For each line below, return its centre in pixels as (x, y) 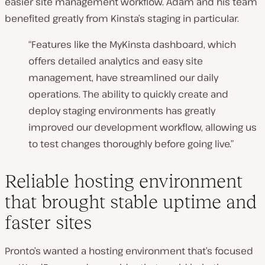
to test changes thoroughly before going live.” (131, 144)
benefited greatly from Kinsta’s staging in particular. (122, 19)
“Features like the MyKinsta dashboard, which (132, 45)
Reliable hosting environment (124, 181)
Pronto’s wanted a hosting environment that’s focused (129, 251)
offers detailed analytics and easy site (116, 61)
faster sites (48, 223)
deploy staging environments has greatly (122, 111)
